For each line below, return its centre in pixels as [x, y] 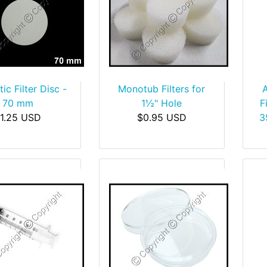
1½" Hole [162, 103]
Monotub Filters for [162, 89]
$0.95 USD [162, 117]
